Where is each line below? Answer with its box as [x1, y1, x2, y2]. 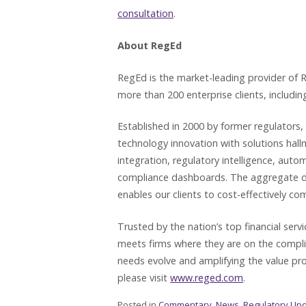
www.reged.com [170, 270, 243, 284]
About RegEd [117, 38, 182, 52]
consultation [117, 7, 173, 20]
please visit [117, 270, 170, 284]
